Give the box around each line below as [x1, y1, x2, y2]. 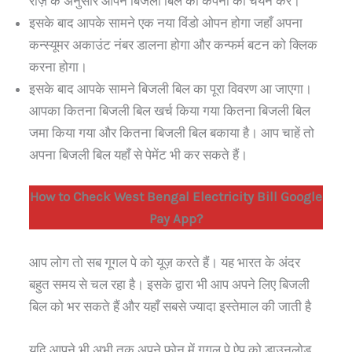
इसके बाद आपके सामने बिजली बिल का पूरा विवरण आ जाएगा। [29, 80, 312, 97]
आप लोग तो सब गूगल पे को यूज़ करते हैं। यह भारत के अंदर [29, 254, 300, 270]
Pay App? [149, 211, 203, 227]
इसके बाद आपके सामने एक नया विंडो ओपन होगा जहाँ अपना [29, 14, 302, 31]
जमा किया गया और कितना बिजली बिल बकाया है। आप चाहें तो [29, 124, 314, 141]
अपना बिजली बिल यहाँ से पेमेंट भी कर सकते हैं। [29, 146, 247, 163]
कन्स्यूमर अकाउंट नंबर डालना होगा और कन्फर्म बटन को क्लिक [29, 36, 317, 53]
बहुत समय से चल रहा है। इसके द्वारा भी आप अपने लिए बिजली [29, 276, 310, 292]
